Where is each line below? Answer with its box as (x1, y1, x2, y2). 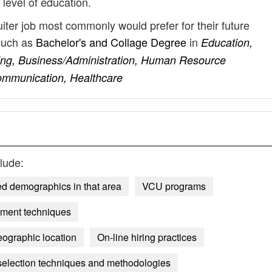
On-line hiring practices (97, 230, 197, 244)
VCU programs (142, 179, 206, 193)
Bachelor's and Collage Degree (36, 34, 189, 50)
